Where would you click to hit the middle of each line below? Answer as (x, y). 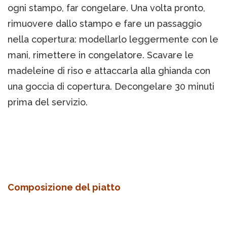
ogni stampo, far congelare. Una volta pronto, (106, 8)
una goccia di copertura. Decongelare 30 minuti (111, 87)
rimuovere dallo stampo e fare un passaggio (105, 24)
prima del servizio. (48, 102)
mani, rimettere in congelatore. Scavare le (101, 55)
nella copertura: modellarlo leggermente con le (113, 40)
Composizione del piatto (64, 187)
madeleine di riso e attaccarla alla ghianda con (109, 71)
